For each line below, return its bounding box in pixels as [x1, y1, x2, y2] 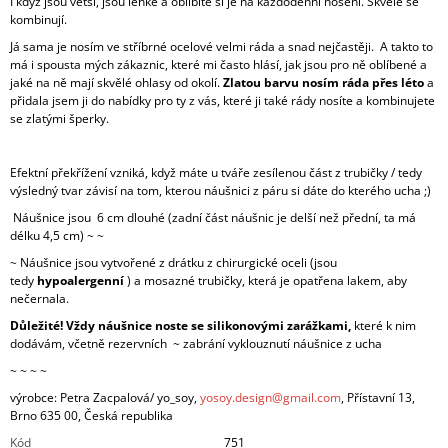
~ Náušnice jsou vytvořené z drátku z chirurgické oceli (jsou [10, 254, 337, 272]
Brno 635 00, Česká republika [10, 407, 173, 425]
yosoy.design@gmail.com [200, 389, 341, 407]
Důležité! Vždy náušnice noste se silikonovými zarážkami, [10, 317, 351, 335]
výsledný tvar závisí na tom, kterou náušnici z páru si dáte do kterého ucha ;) [10, 182, 431, 200]
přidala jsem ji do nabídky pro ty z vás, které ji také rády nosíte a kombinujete [10, 92, 435, 110]
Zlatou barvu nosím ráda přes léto [223, 74, 424, 92]
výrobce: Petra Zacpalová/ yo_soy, [10, 389, 200, 407]
